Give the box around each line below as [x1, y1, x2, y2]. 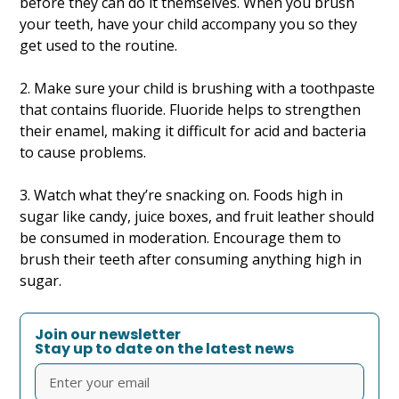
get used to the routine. [20, 36, 178, 56]
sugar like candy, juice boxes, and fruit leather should [20, 207, 375, 227]
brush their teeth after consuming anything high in [20, 249, 362, 270]
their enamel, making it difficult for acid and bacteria [20, 121, 367, 142]
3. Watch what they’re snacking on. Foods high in [20, 185, 344, 206]
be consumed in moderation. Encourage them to [20, 228, 342, 248]
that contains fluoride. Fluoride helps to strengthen [20, 100, 362, 120]
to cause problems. [20, 142, 147, 163]
